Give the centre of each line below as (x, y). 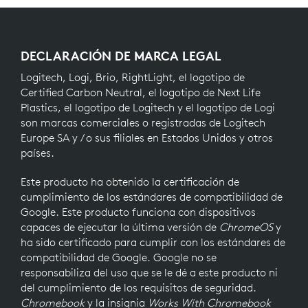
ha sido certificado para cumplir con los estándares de (153, 242)
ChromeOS (246, 227)
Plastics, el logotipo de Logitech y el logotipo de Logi (148, 107)
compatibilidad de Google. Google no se (119, 257)
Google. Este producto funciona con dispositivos (138, 211)
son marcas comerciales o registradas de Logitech (143, 122)
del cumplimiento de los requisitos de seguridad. (139, 287)
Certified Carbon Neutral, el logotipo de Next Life (141, 92)
